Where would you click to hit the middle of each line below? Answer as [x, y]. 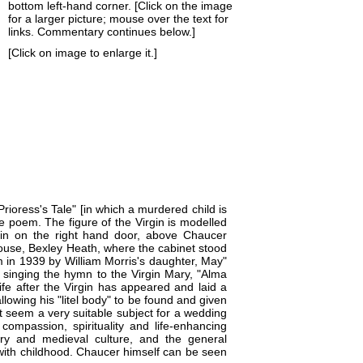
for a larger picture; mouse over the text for [118, 19]
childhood [45, 351]
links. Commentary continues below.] [102, 32]
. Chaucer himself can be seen [148, 351]
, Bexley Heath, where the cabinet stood [125, 248]
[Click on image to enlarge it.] [83, 53]
